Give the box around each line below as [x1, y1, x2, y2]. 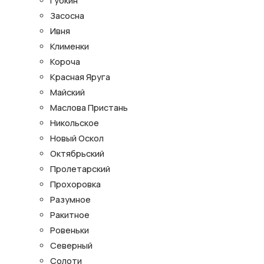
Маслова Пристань [50, 101, 128, 113]
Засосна [50, 9, 84, 21]
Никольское [50, 117, 99, 128]
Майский [50, 86, 85, 98]
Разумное [50, 193, 91, 205]
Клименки [50, 40, 89, 52]
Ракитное [50, 209, 90, 220]
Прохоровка [50, 178, 101, 190]
